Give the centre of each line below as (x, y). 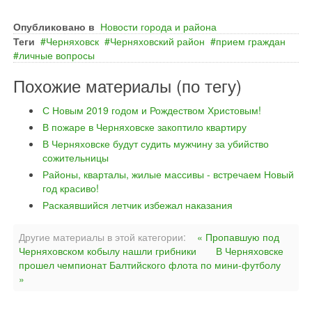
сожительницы (76, 157)
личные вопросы (57, 55)
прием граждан (251, 41)
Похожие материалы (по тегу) (127, 85)
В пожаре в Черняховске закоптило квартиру (145, 127)
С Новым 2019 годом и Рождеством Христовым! (152, 110)
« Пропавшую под (238, 237)
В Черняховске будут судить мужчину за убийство (156, 143)
